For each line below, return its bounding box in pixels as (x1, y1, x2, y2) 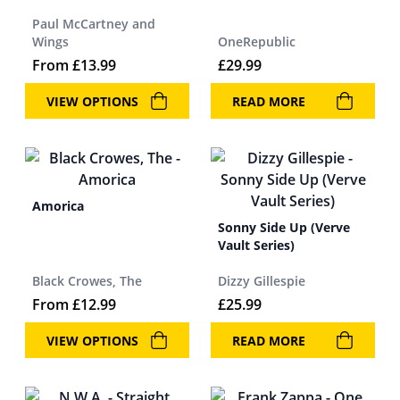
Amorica (32, 197, 84, 214)
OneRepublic (218, 33, 296, 50)
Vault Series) (218, 237, 295, 254)
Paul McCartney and (32, 15, 155, 32)
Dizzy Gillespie (218, 272, 305, 289)
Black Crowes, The (32, 272, 142, 289)
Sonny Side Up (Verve (218, 219, 350, 236)
